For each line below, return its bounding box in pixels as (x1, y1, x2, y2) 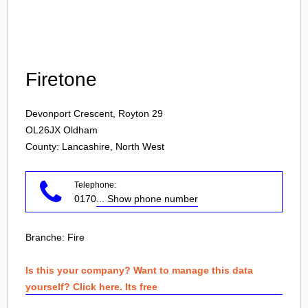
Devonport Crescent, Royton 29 (25, 108, 163, 119)
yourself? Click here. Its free (25, 281, 157, 292)
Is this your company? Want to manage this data (25, 265, 253, 276)
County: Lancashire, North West (25, 141, 164, 152)
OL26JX (25, 124, 60, 135)
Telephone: (74, 180, 116, 190)
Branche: (25, 232, 67, 243)
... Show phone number (96, 193, 198, 204)
